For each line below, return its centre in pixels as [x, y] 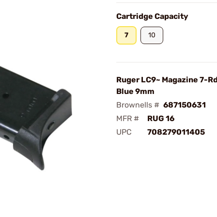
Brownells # [138, 105]
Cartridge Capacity [152, 16]
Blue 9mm [135, 91]
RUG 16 [161, 118]
